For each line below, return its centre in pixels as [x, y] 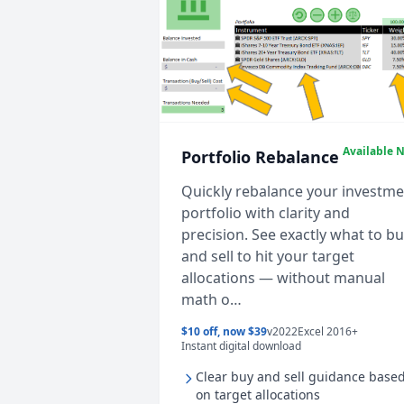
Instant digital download [241, 346]
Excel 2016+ [328, 332]
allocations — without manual [283, 278]
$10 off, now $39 [224, 332]
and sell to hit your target [268, 257]
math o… [211, 300]
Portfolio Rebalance [260, 157]
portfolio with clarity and [266, 213]
